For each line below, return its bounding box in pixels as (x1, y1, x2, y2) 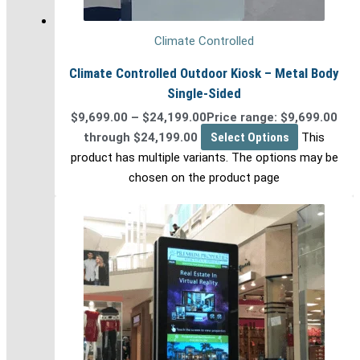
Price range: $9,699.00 (207, 109, 337, 125)
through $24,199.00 (84, 129, 198, 145)
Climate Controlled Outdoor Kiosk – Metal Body (69, 64, 339, 81)
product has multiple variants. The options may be (70, 149, 338, 165)
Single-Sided (167, 84, 241, 101)
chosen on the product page (129, 170, 280, 185)
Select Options (210, 129, 289, 145)
